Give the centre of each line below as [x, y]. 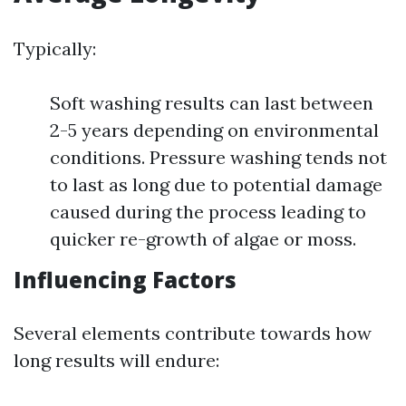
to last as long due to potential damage [216, 184]
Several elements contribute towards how [193, 333]
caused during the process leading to [208, 212]
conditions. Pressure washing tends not [218, 157]
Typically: [55, 48]
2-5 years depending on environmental [214, 130]
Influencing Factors [125, 280]
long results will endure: [116, 360]
